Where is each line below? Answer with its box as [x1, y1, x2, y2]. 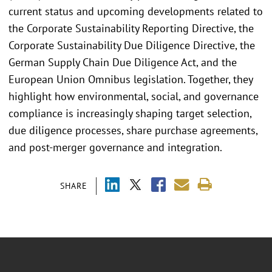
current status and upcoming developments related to [8, 4, 263, 18]
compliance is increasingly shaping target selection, [8, 106, 251, 120]
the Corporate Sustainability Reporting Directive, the [8, 21, 254, 35]
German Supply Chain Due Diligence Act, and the [8, 55, 237, 69]
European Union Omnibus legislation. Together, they [8, 72, 253, 86]
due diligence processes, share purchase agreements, [8, 123, 257, 137]
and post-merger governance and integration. [8, 140, 225, 154]
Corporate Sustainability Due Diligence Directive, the [8, 38, 255, 52]
